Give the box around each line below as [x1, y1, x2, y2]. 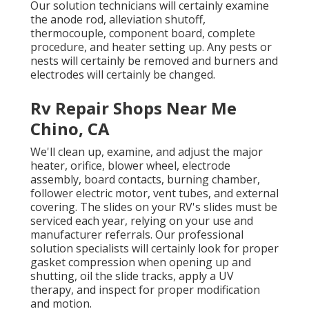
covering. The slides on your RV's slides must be [30, 199, 277, 215]
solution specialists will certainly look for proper [30, 240, 279, 256]
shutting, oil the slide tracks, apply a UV [30, 268, 234, 283]
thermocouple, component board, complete [30, 25, 255, 41]
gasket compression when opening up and [30, 254, 251, 270]
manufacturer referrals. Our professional [30, 226, 243, 242]
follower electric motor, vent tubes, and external [30, 185, 279, 201]
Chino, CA [30, 117, 110, 140]
